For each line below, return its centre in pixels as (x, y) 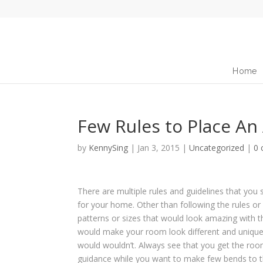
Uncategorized (217, 148)
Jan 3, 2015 (159, 148)
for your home (105, 205)
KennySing (108, 148)
